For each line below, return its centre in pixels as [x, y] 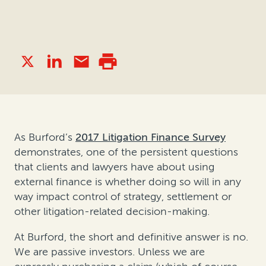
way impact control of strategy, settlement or [123, 197]
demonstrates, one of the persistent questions [126, 152]
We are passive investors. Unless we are [110, 252]
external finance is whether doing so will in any [128, 182]
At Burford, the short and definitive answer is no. [131, 237]
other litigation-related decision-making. [112, 212]
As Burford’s [45, 137]
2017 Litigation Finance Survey [151, 137]
